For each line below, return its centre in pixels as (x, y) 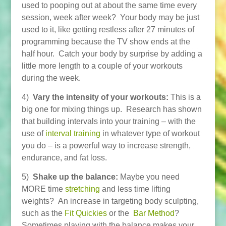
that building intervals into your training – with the (108, 121)
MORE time (43, 189)
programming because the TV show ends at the (106, 42)
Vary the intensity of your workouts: (101, 97)
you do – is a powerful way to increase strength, (106, 146)
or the (120, 213)
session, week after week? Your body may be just (110, 17)
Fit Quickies (86, 213)
